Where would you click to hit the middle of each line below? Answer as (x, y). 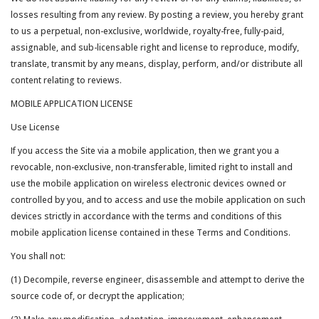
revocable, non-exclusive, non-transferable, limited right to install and (152, 167)
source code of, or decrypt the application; (98, 296)
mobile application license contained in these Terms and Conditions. (151, 232)
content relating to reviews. (66, 80)
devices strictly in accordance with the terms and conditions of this (146, 216)
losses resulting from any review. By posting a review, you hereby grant (157, 15)
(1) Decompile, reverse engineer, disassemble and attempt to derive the (158, 279)
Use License (35, 127)
